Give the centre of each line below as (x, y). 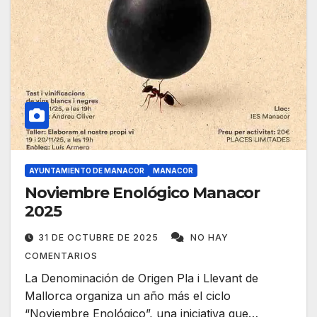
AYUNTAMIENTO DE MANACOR (87, 171)
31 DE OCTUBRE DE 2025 (100, 238)
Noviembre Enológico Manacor (143, 193)
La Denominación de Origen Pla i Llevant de (142, 278)
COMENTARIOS (61, 256)
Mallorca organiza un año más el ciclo (128, 296)
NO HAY (209, 238)
